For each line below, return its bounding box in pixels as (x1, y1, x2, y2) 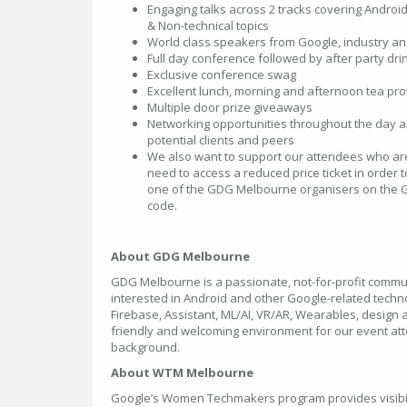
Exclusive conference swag (147, 66, 296, 83)
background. (111, 339, 183, 355)
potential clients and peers (147, 132, 294, 148)
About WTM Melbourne (111, 364, 253, 381)
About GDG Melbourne (111, 248, 250, 264)
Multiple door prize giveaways (147, 99, 313, 115)
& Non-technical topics (147, 17, 269, 34)
